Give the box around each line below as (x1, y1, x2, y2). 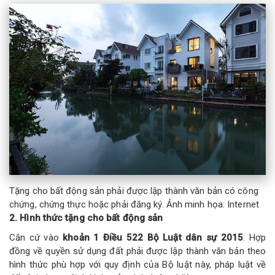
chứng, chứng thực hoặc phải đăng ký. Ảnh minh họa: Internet (9, 198, 259, 210)
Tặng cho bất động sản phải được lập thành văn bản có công (9, 185, 258, 196)
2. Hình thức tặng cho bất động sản (9, 212, 163, 223)
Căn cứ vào (9, 232, 63, 244)
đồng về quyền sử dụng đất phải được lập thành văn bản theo (9, 246, 266, 257)
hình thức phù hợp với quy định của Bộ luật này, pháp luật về (9, 259, 266, 271)
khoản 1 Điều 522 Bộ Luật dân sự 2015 (63, 232, 244, 244)
